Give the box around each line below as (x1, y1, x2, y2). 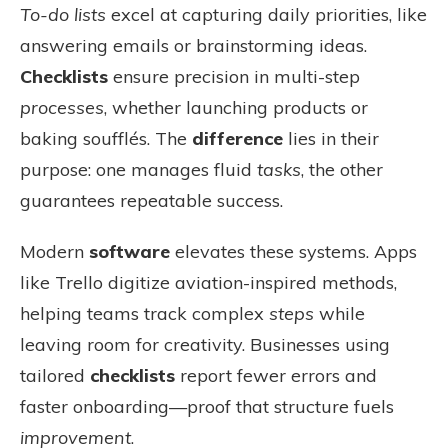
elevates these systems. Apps (170, 240, 417, 263)
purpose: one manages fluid (20, 158, 257, 181)
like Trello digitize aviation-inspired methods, (20, 271, 397, 294)
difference (192, 127, 283, 150)
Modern (20, 240, 89, 263)
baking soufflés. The (20, 127, 192, 150)
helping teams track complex (20, 302, 269, 325)
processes (20, 96, 104, 119)
